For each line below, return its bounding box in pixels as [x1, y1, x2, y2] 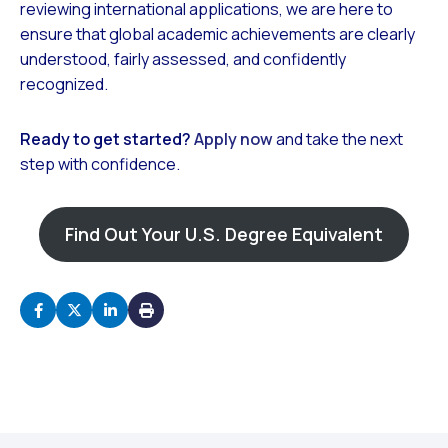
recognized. [20, 73, 108, 96]
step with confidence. [20, 153, 180, 176]
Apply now [194, 128, 273, 151]
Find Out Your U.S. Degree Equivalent [65, 222, 383, 247]
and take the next [273, 128, 403, 151]
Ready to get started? [20, 128, 191, 151]
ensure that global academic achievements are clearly [20, 23, 415, 46]
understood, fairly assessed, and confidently [20, 48, 346, 71]
